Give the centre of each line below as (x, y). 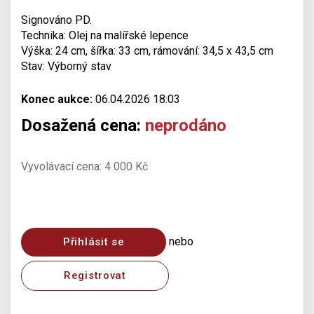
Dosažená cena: (83, 125)
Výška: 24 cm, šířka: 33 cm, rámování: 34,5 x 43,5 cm (147, 51)
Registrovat (95, 275)
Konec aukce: (57, 99)
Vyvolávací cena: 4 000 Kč (84, 166)
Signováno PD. (56, 20)
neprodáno (186, 125)
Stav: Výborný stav (66, 66)
